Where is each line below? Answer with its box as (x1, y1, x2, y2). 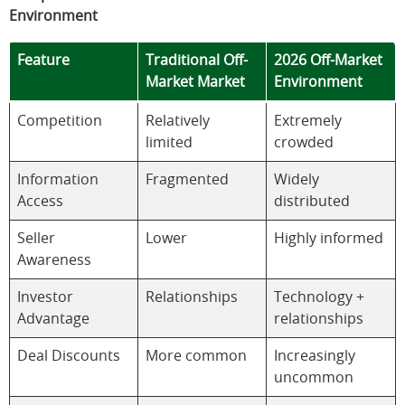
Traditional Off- (146, 52, 248, 68)
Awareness (17, 252, 91, 268)
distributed (274, 193, 350, 209)
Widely (274, 172, 319, 187)
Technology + (274, 289, 364, 305)
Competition (17, 113, 102, 128)
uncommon (274, 370, 353, 385)
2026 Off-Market (274, 52, 382, 68)
